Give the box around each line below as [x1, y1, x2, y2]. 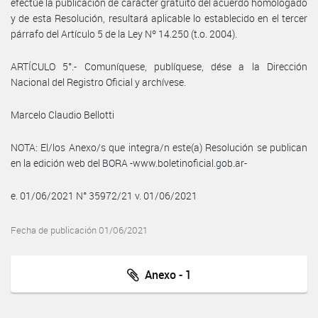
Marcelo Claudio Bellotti [11, 107, 114, 121]
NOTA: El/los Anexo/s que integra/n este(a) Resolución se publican [11, 140, 307, 154]
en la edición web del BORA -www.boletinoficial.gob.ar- [11, 155, 247, 170]
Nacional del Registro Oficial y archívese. [11, 75, 186, 89]
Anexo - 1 [138, 266, 192, 283]
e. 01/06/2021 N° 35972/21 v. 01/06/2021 [11, 188, 197, 202]
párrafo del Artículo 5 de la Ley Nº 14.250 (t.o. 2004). [11, 26, 237, 40]
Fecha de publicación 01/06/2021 [11, 224, 148, 236]
